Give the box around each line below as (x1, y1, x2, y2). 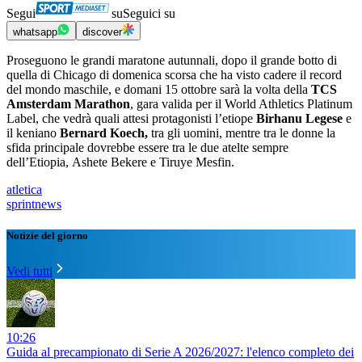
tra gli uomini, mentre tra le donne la (151, 126, 335, 141)
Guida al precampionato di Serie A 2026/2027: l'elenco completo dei (6, 344, 354, 359)
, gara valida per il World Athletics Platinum (130, 97, 352, 112)
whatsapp (13, 26, 57, 39)
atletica (6, 183, 42, 197)
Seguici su (123, 6, 175, 21)
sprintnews (6, 197, 61, 212)
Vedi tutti (6, 263, 53, 278)
